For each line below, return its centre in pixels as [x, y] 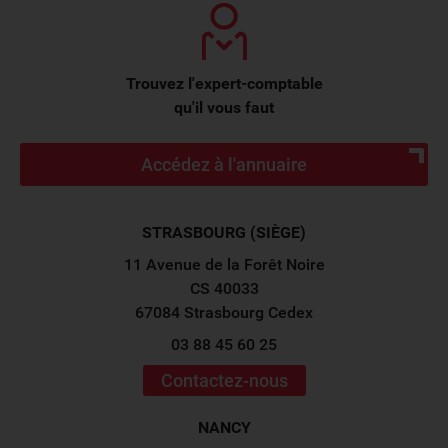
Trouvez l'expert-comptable [224, 83]
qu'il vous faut [224, 107]
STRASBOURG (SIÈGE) [224, 232]
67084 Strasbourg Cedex [224, 312]
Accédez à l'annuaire [224, 164]
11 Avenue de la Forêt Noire [224, 264]
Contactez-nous [224, 380]
